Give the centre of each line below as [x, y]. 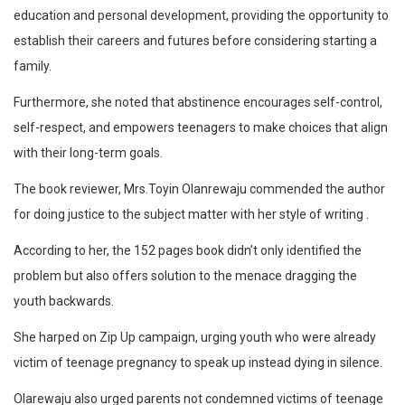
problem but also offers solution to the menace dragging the [185, 276]
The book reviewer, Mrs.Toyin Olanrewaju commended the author [199, 189]
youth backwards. [64, 301]
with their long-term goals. [88, 153]
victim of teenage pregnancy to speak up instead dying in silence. [198, 363]
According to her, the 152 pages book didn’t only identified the [188, 251]
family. [33, 66]
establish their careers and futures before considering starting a [195, 41]
